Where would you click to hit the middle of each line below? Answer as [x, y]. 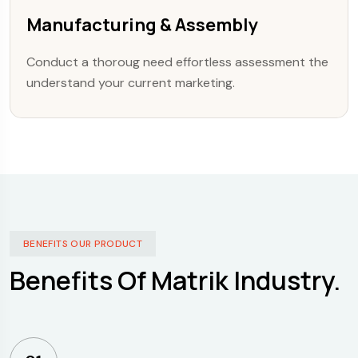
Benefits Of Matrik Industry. [175, 280]
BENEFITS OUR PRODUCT [83, 243]
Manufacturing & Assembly [142, 24]
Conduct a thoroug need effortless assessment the [177, 62]
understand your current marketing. [131, 82]
